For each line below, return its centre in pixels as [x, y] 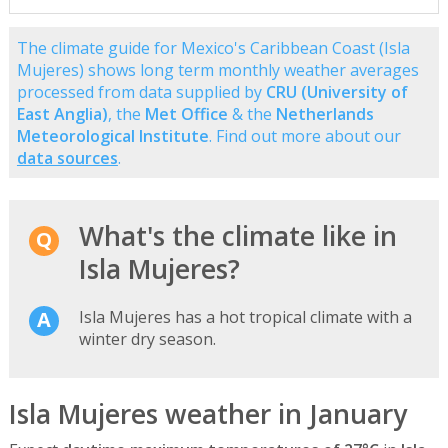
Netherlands [324, 113]
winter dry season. [147, 339]
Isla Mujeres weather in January [207, 414]
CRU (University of [336, 91]
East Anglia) [62, 113]
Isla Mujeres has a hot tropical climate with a [245, 317]
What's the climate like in [237, 236]
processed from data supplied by [141, 91]
